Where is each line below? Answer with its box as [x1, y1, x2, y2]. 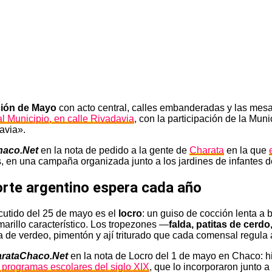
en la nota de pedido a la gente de [38, 144, 189, 155]
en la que [224, 144, 269, 155]
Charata [189, 144, 224, 155]
